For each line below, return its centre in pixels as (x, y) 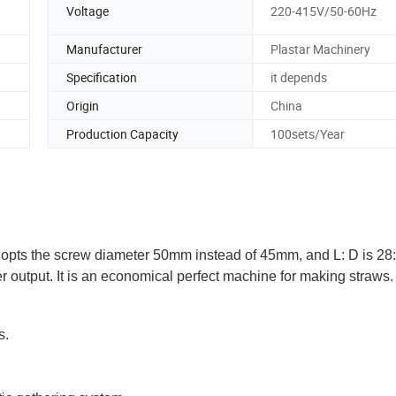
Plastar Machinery (320, 49)
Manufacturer (104, 49)
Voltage (88, 11)
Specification (102, 77)
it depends (299, 77)
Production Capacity (122, 133)
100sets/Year (308, 133)
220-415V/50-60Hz (324, 11)
